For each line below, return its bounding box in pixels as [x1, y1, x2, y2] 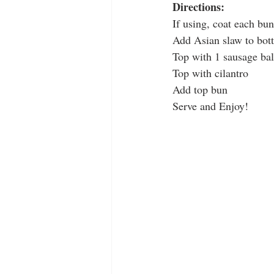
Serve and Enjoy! [172, 98, 248, 114]
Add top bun [172, 82, 228, 97]
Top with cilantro [172, 65, 248, 81]
